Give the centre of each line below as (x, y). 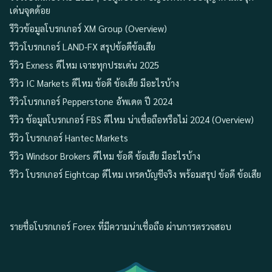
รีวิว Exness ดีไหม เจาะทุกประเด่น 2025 (84, 65)
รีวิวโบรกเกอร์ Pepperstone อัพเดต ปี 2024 (91, 101)
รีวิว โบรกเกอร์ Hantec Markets (69, 138)
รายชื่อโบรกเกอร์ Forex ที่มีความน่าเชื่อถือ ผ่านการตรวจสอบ (121, 226)
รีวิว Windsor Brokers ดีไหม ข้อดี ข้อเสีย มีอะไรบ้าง (105, 156)
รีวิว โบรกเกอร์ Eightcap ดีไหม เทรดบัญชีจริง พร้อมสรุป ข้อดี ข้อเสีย (135, 174)
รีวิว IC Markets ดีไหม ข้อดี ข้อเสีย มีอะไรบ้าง (94, 83)
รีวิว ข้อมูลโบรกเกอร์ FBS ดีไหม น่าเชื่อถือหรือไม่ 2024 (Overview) (132, 120)
